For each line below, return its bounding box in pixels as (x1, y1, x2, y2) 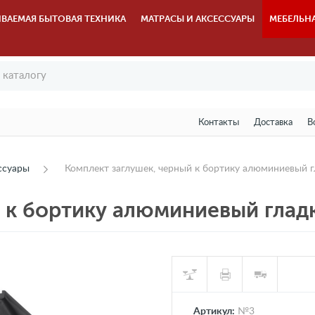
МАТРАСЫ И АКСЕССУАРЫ (141, 13, 255, 24)
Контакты (198, 118, 239, 127)
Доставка (253, 118, 292, 127)
